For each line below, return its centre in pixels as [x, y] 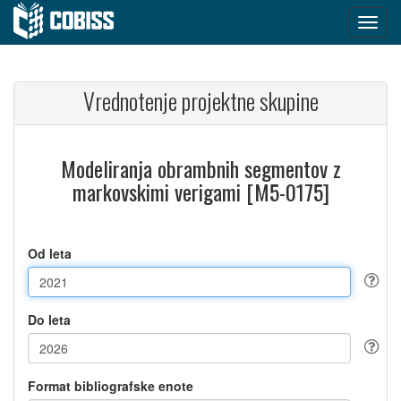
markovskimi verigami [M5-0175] [200, 192]
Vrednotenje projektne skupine [200, 101]
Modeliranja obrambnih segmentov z [200, 168]
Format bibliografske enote [111, 386]
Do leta [49, 320]
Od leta [50, 253]
